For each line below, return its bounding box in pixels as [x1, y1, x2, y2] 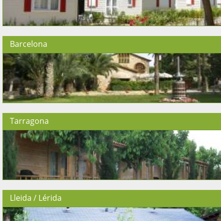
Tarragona [10, 115, 49, 126]
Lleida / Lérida [10, 192, 62, 203]
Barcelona [10, 38, 47, 49]
